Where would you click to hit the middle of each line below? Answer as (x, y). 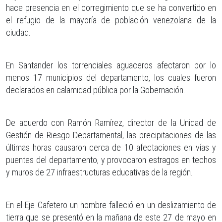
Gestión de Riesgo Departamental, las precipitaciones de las (111, 135)
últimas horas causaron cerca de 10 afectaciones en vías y (111, 147)
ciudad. (18, 32)
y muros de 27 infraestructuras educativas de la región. (99, 172)
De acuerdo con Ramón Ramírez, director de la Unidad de (111, 122)
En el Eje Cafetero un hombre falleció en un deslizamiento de (111, 205)
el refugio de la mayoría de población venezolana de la (111, 20)
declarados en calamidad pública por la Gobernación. (96, 90)
